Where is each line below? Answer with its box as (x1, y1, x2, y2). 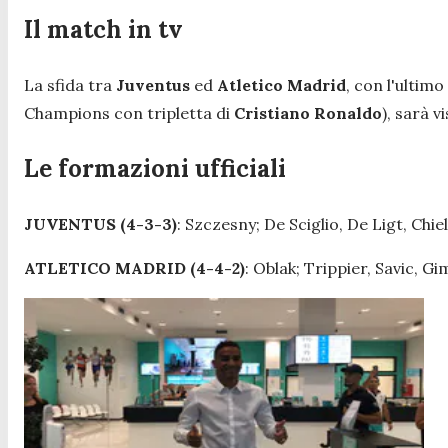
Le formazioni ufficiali (24, 152, 286, 184)
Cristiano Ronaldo (234, 102, 382, 123)
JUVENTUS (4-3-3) (24, 213, 177, 234)
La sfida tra (24, 74, 116, 95)
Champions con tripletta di (24, 102, 234, 123)
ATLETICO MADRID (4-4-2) (24, 257, 245, 278)
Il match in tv (24, 14, 183, 45)
